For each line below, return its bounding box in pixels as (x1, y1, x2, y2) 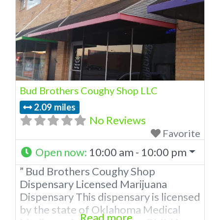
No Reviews (89, 113, 146, 127)
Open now (35, 145, 84, 159)
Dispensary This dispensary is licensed (20, 190, 200, 203)
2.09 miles (34, 102, 76, 113)
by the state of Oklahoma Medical (20, 202, 181, 216)
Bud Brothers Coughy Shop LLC (20, 84, 158, 97)
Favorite (163, 127, 200, 139)
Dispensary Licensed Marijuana (20, 177, 167, 191)
